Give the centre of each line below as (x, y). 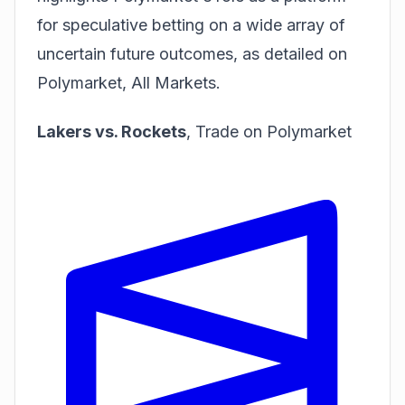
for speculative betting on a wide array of (191, 24)
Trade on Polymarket (273, 132)
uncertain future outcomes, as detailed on (192, 53)
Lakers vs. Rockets (112, 132)
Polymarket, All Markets (127, 82)
